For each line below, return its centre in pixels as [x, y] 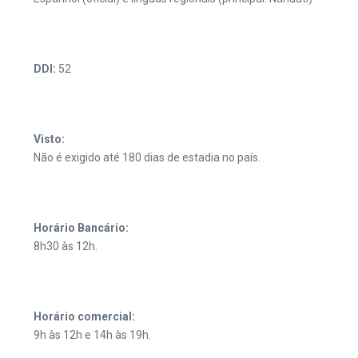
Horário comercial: [84, 316]
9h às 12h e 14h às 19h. [92, 335]
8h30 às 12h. [66, 246]
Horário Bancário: [81, 228]
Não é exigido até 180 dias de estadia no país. [147, 157]
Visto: [49, 139]
